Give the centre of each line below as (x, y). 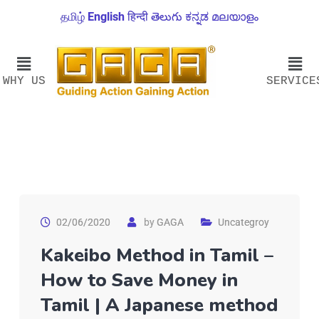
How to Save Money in (139, 281)
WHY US (24, 81)
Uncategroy (244, 223)
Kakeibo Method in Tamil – (157, 256)
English (106, 17)
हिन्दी (138, 17)
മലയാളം (235, 17)
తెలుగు (167, 17)
